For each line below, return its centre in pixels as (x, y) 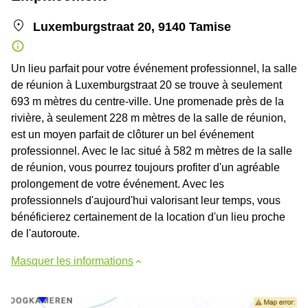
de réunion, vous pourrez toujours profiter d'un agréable (145, 167)
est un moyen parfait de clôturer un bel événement (132, 134)
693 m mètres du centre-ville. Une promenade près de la (147, 101)
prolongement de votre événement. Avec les (118, 184)
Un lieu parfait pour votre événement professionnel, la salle (154, 68)
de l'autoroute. (45, 233)
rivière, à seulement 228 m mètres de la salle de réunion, (148, 118)
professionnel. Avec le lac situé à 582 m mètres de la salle (152, 151)
